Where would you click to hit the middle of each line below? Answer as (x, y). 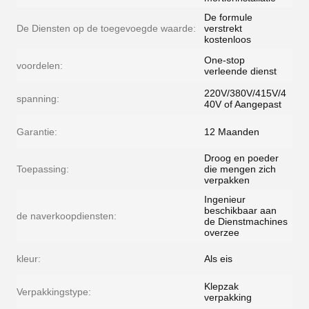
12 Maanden (232, 132)
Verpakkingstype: (54, 292)
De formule (228, 17)
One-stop (225, 60)
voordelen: (40, 66)
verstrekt (223, 28)
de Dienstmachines (246, 221)
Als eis (218, 259)
